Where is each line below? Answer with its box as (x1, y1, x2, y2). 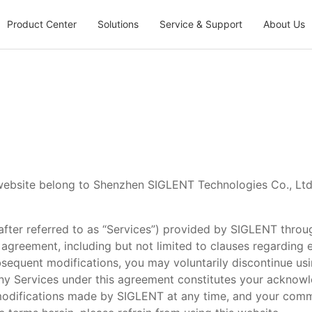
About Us (263, 18, 305, 30)
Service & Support (159, 18, 242, 30)
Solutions (97, 18, 139, 30)
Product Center (7, 18, 77, 30)
